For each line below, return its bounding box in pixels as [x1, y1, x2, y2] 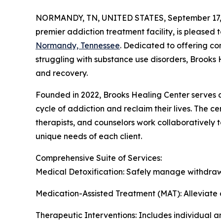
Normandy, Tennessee [36, 40, 120, 50]
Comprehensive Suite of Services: [36, 152, 162, 163]
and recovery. [36, 68, 88, 78]
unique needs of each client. [36, 131, 142, 141]
